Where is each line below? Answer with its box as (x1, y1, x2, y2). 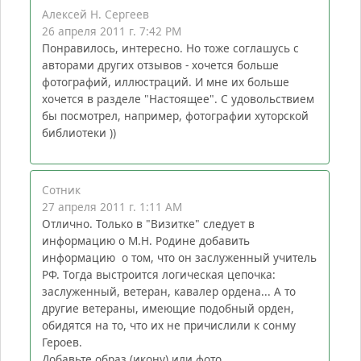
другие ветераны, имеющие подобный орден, (41, 301, 294, 317)
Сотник (41, 182, 81, 198)
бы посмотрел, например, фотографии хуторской (41, 108, 309, 124)
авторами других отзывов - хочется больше (41, 57, 279, 73)
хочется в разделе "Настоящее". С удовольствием (41, 91, 314, 107)
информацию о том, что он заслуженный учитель (41, 250, 317, 266)
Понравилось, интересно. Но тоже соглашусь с (41, 40, 299, 56)
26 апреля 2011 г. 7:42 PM (139, 23, 181, 39)
